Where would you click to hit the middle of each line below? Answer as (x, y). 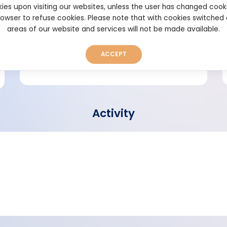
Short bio (71, 29)
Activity (113, 113)
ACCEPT (113, 54)
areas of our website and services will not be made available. (113, 29)
